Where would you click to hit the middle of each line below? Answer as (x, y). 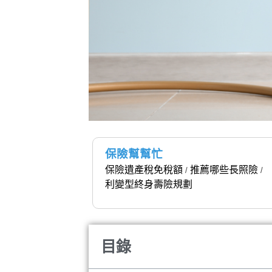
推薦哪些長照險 (224, 170)
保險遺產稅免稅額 (144, 170)
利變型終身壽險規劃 (149, 185)
